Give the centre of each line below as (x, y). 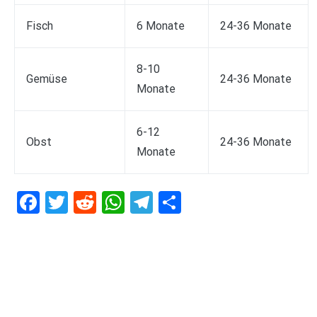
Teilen (210, 203)
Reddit (127, 203)
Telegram (198, 203)
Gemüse (47, 79)
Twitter (103, 203)
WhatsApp (175, 203)
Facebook (87, 203)
